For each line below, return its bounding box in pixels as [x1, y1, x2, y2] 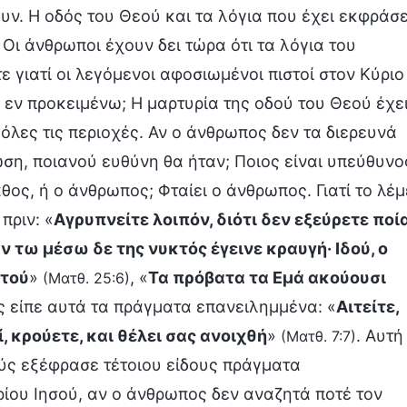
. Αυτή [356, 326, 403, 345]
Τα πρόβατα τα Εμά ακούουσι [148, 268, 386, 287]
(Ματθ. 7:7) [281, 327, 356, 345]
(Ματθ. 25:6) [43, 269, 130, 287]
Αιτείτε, [336, 297, 399, 316]
